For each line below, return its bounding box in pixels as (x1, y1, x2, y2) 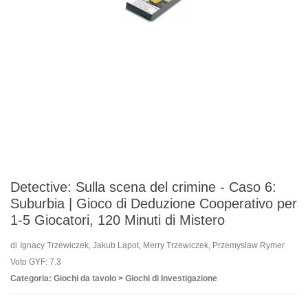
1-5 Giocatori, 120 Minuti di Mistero (10, 212, 225, 228)
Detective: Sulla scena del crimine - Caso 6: (10, 179, 276, 195)
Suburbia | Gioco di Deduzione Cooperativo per (10, 196, 297, 212)
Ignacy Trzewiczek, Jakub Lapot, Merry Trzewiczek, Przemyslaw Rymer (20, 241, 285, 251)
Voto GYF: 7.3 (10, 257, 61, 267)
